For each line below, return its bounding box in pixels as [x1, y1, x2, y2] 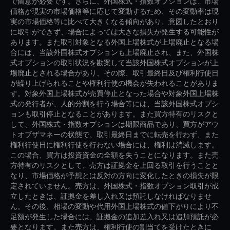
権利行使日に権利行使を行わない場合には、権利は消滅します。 [10, 140, 219, 150]
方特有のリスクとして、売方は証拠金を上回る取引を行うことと [10, 160, 219, 170]
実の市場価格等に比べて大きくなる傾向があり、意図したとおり [10, 16, 219, 27]
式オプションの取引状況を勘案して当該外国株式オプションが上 [10, 57, 219, 68]
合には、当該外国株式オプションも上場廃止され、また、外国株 [10, 47, 219, 57]
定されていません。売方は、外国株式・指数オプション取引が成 [10, 181, 219, 191]
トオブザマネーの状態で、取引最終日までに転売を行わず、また [10, 129, 219, 140]
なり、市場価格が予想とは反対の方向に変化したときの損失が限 [10, 170, 219, 181]
